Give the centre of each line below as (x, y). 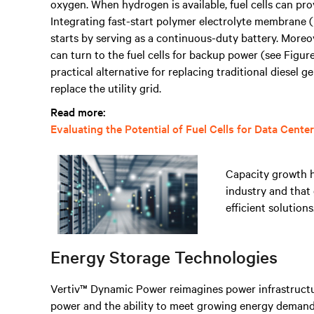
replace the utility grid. (106, 88)
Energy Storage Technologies (164, 257)
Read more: (78, 111)
